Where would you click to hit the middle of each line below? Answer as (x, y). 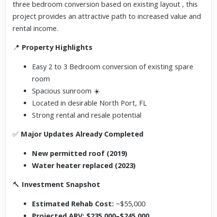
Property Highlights (57, 47)
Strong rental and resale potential (87, 115)
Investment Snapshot (61, 184)
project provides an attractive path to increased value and (107, 16)
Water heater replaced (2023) (84, 165)
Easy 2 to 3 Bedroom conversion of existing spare (113, 66)
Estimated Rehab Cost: (73, 203)
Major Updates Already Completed (82, 134)
